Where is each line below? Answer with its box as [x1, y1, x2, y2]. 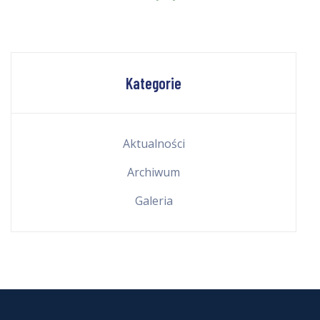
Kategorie [126, 74, 181, 93]
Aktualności [122, 136, 185, 152]
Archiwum [127, 164, 180, 181]
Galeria [134, 193, 173, 209]
